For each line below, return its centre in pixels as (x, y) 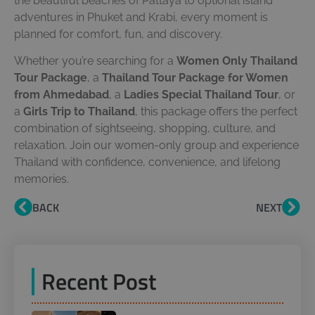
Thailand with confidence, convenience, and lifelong (147, 162)
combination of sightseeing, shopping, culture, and (145, 129)
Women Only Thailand (237, 61)
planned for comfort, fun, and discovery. (118, 34)
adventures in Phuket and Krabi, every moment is (141, 17)
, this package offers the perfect (216, 112)
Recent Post (99, 281)
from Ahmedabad (62, 95)
